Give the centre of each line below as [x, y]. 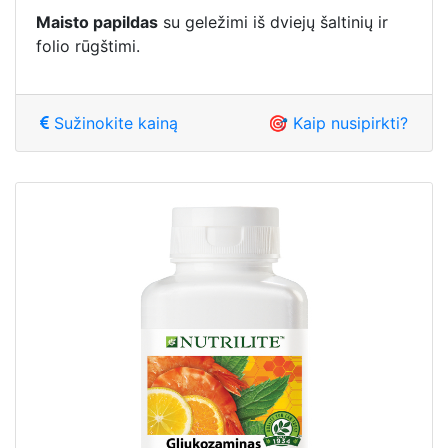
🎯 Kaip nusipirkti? [338, 122]
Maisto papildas [97, 21]
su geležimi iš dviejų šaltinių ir [273, 21]
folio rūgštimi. [88, 45]
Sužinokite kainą [113, 122]
